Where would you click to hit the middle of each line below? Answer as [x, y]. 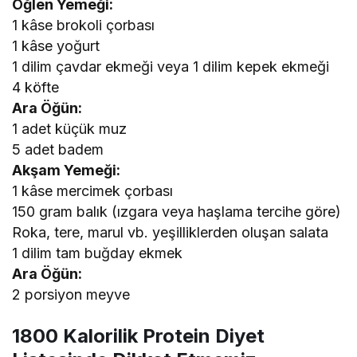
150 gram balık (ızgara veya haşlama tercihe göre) [177, 212]
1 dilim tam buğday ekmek [98, 253]
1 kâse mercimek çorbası [93, 191]
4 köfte [36, 88]
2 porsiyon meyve [71, 295]
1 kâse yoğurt [56, 46]
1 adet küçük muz [70, 129]
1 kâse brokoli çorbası [84, 25]
